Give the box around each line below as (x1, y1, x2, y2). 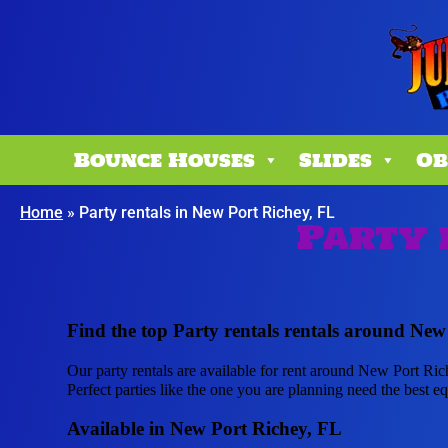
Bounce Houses (74, 145, 256, 176)
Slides (299, 145, 373, 176)
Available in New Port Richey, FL (67, 417, 343, 439)
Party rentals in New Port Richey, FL (79, 203, 335, 223)
